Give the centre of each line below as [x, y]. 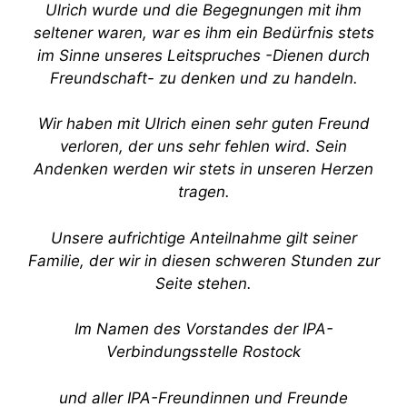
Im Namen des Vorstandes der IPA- [203, 329]
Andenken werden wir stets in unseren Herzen [203, 169]
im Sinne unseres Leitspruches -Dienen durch [203, 55]
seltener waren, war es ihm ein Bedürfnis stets [203, 32]
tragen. [203, 192]
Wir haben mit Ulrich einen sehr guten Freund [203, 124]
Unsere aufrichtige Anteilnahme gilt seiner [203, 238]
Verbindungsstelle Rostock [203, 352]
